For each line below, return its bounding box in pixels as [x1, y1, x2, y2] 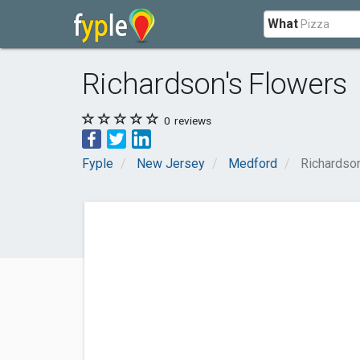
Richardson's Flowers [82, 67, 347, 101]
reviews [172, 114, 211, 127]
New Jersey [137, 156, 205, 171]
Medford [228, 156, 277, 171]
